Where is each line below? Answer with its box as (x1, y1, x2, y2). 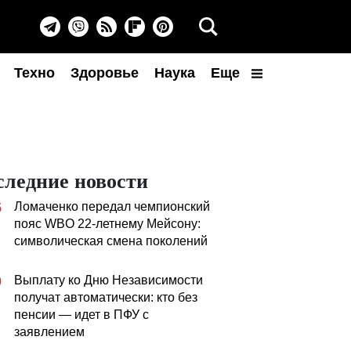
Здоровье (71, 65, 139, 81)
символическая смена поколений (14, 234, 208, 248)
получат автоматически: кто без (14, 291, 197, 304)
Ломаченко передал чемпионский (14, 200, 210, 213)
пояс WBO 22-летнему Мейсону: (14, 217, 201, 230)
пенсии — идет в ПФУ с (14, 308, 149, 321)
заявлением (14, 325, 85, 338)
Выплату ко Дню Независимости (14, 273, 203, 287)
